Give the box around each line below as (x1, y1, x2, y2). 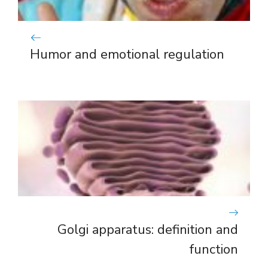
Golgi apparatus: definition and (57, 220, 238, 239)
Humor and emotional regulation (30, 45, 224, 64)
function (190, 240, 238, 258)
